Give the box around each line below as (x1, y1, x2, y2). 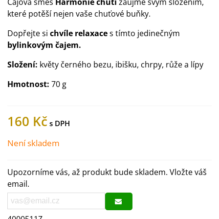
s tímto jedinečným (108, 28, 180, 39)
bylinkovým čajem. (7, 40, 81, 50)
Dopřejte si (7, 28, 48, 39)
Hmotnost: (7, 79, 49, 89)
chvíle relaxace (48, 28, 108, 39)
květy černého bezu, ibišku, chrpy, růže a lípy (40, 59, 203, 70)
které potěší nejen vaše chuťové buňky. (7, 8, 151, 19)
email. (7, 178, 29, 189)
